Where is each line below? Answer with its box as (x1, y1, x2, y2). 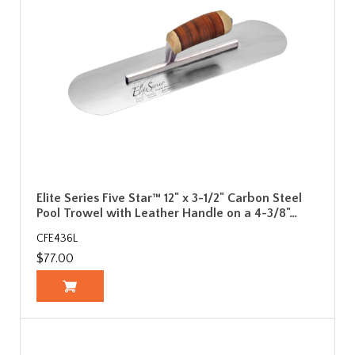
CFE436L (36, 231, 78, 245)
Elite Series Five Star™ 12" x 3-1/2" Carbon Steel (36, 190, 302, 205)
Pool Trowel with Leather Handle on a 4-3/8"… (36, 205, 297, 220)
